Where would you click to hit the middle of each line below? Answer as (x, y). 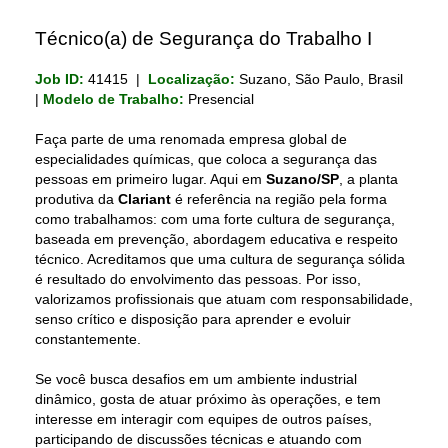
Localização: (191, 79)
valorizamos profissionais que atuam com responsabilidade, (224, 299)
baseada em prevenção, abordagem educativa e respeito (216, 239)
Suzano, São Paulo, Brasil (319, 79)
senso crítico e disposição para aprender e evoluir (193, 319)
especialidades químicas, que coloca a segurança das (206, 159)
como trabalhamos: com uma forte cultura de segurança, (215, 219)
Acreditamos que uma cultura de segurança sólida (246, 259)
